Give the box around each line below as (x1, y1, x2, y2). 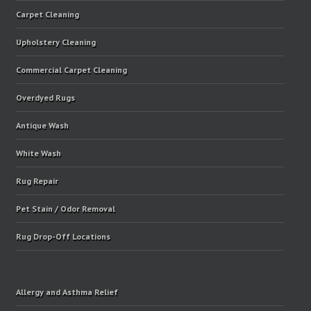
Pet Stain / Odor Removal (15, 203, 115, 215)
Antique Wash (15, 120, 69, 131)
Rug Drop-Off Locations (15, 231, 110, 242)
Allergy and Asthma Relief (15, 287, 118, 298)
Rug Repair (15, 176, 58, 187)
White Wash (15, 148, 61, 159)
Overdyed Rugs (15, 92, 75, 103)
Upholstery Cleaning (15, 37, 96, 48)
